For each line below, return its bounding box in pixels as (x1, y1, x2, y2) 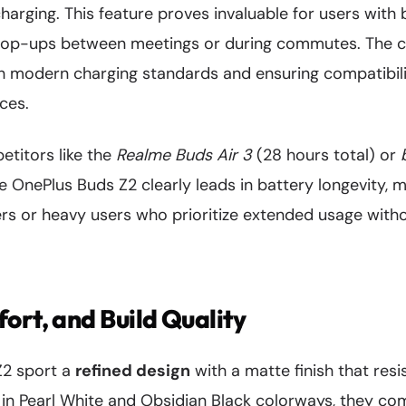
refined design (75, 360, 190, 382)
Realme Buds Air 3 (116, 144, 252, 166)
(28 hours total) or (252, 144, 401, 166)
